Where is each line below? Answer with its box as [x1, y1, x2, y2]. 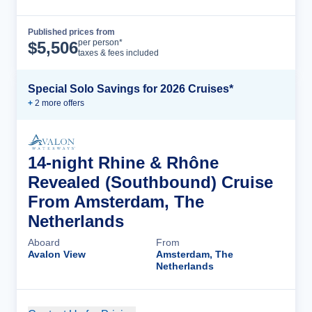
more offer [40, 98, 80, 109]
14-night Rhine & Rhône [28, 153, 219, 173]
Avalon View [28, 249, 86, 260]
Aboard [28, 237, 60, 249]
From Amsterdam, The [28, 192, 204, 212]
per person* [78, 38, 123, 48]
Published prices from [28, 27, 115, 38]
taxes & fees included [78, 48, 159, 58]
